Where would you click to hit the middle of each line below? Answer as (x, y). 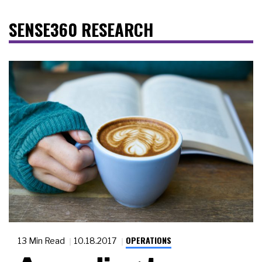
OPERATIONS (149, 240)
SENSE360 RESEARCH (81, 30)
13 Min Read (42, 241)
